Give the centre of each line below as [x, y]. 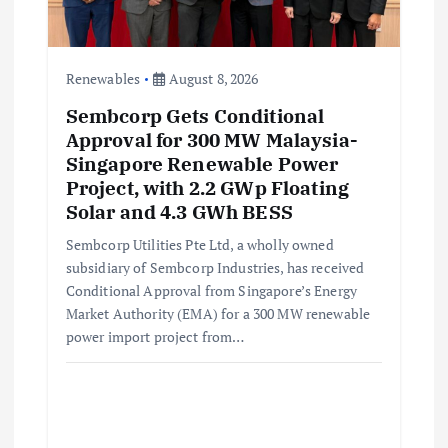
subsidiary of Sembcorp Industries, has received [215, 267]
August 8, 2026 [212, 78]
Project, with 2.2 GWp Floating [207, 187]
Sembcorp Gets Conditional [195, 115]
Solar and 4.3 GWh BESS [179, 211]
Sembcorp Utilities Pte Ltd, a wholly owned [199, 244]
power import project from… [155, 336]
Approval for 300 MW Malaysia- [211, 139]
